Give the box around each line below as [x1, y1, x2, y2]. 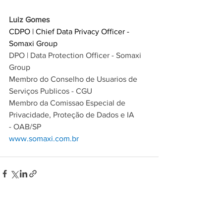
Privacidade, [9, 111, 53, 119]
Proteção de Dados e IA [53, 111, 136, 119]
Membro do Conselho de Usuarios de [9, 75, 139, 84]
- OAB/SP [9, 122, 41, 131]
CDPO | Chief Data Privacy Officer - [9, 27, 131, 36]
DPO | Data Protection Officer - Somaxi [9, 51, 143, 60]
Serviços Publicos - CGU [9, 87, 92, 96]
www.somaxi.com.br [9, 134, 79, 143]
